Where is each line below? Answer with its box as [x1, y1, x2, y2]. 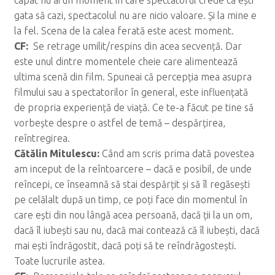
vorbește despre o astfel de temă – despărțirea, [14, 117, 225, 128]
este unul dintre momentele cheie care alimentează [14, 55, 238, 67]
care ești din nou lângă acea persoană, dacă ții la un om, [14, 209, 252, 220]
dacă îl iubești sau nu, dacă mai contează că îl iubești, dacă [14, 224, 260, 236]
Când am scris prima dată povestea [101, 147, 254, 159]
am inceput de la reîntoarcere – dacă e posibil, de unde [14, 163, 252, 174]
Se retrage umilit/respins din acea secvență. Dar [30, 40, 242, 52]
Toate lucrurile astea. [14, 255, 105, 266]
